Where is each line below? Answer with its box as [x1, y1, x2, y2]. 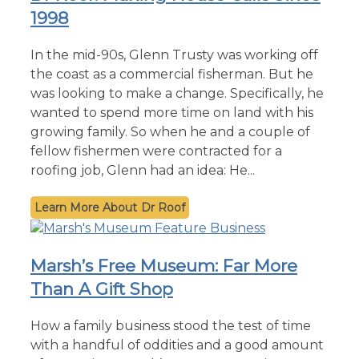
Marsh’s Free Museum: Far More [30, 255, 297, 276]
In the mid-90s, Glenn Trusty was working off [30, 46, 318, 63]
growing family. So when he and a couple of [30, 123, 310, 139]
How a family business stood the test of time [30, 317, 311, 333]
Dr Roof [141, 200, 185, 215]
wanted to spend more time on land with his [30, 104, 313, 120]
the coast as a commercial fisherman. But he [30, 66, 313, 82]
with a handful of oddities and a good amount [30, 337, 324, 353]
